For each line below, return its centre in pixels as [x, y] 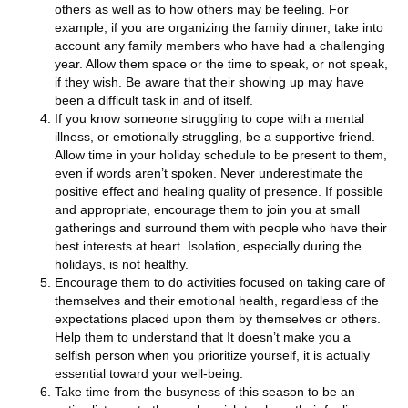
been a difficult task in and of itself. [154, 100]
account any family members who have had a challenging [220, 45]
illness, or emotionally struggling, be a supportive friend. [215, 136]
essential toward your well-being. [149, 373]
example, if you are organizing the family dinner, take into [219, 27]
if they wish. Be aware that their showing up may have [209, 82]
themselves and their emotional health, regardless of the [217, 300]
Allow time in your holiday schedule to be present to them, [221, 154]
